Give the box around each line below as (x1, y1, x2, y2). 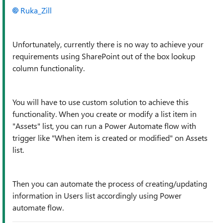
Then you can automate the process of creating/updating (12, 178, 207, 189)
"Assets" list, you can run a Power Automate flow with (12, 120, 196, 131)
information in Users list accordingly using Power (12, 190, 182, 201)
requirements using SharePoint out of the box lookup (12, 51, 195, 61)
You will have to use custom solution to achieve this (12, 97, 189, 107)
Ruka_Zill (20, 5, 52, 15)
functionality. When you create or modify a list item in (12, 109, 197, 119)
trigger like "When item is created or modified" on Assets (12, 132, 208, 143)
